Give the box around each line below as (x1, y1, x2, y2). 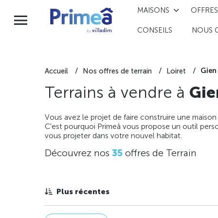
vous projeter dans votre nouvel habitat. (45, 131, 182, 141)
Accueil (45, 66, 68, 75)
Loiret (166, 66, 186, 75)
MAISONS (137, 5, 169, 15)
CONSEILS (137, 26, 172, 35)
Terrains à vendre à (45, 82, 189, 102)
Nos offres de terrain (83, 66, 152, 75)
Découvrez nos (45, 147, 112, 159)
